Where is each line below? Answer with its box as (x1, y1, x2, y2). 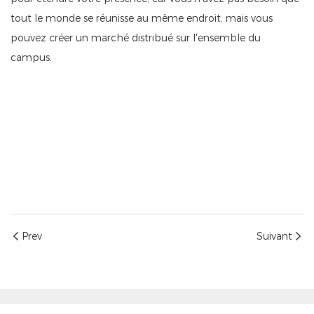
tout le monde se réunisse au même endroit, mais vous (11, 12, 273, 25)
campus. (11, 51, 52, 64)
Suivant (257, 230, 292, 243)
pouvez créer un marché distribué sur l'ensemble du (11, 32, 261, 45)
